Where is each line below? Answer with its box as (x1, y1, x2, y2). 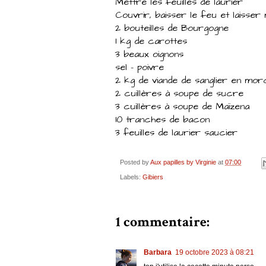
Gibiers (142, 173, 163, 180)
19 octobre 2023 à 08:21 (175, 248, 254, 256)
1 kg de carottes (115, 34, 187, 48)
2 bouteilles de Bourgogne (115, 21, 229, 35)
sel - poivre (115, 61, 164, 74)
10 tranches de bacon (115, 113, 213, 126)
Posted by (120, 159, 150, 166)
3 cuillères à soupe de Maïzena (115, 100, 249, 113)
